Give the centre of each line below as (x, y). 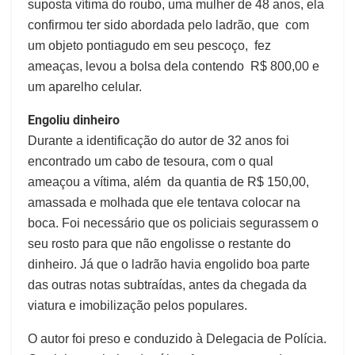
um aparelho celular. (85, 86)
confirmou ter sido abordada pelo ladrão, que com (168, 25)
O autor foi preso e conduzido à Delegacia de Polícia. (177, 338)
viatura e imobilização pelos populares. (137, 305)
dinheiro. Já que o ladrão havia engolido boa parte (169, 264)
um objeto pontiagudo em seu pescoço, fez (149, 45)
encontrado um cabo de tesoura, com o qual (151, 161)
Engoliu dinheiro (74, 120)
